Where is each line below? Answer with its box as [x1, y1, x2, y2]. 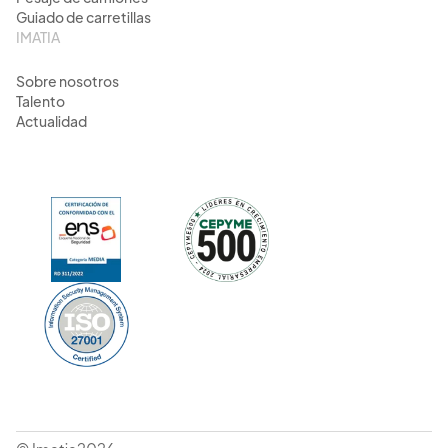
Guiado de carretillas [16, 11, 151, 26]
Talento [16, 95, 65, 110]
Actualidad [16, 115, 87, 130]
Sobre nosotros [16, 75, 119, 90]
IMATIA [16, 31, 60, 46]
